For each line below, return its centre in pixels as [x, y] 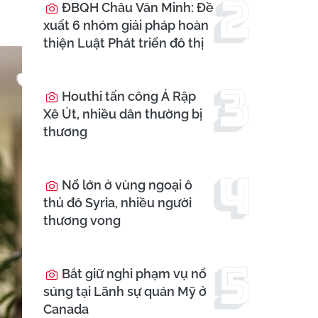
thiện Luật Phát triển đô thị [124, 43]
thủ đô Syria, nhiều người [117, 203]
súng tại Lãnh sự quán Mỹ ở [125, 292]
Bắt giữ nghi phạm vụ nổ [133, 274]
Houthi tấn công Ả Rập [127, 97]
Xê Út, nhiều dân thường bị [123, 114]
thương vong [82, 221]
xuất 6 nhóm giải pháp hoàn [126, 26]
